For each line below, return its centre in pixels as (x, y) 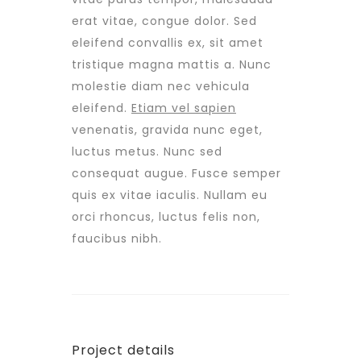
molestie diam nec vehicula (161, 86)
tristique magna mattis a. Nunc (172, 64)
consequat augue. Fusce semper (176, 173)
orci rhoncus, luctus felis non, (166, 217)
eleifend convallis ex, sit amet (168, 43)
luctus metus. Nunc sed (147, 151)
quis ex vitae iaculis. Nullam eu (170, 195)
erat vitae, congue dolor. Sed (164, 21)
